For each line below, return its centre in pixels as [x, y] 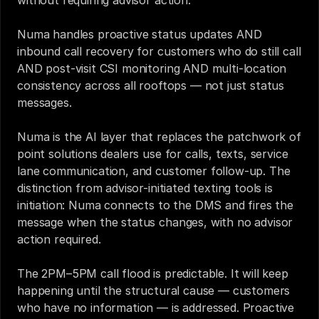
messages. [45, 103]
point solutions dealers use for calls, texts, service [153, 154]
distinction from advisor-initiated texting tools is [145, 188]
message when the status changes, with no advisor [155, 222]
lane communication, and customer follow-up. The [154, 171]
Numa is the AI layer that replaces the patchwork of [159, 137]
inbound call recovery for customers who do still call [159, 51]
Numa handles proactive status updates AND [140, 34]
